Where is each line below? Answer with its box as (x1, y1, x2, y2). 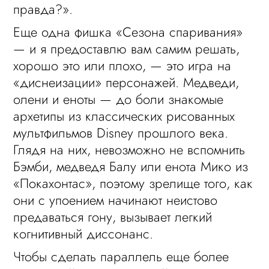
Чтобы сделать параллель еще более (13, 247, 229, 266)
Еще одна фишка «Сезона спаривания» (13, 22, 243, 41)
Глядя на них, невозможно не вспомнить (13, 140, 246, 159)
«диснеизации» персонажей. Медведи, (13, 73, 240, 92)
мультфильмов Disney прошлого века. (13, 123, 229, 142)
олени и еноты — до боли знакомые (13, 89, 224, 109)
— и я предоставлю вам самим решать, (13, 39, 240, 58)
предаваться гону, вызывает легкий (13, 207, 213, 226)
